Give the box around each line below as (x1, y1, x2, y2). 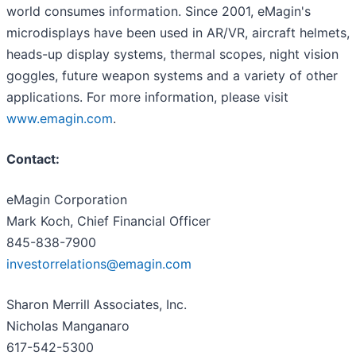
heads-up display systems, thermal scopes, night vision (6, 46, 339, 63)
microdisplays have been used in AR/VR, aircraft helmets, (6, 25, 350, 41)
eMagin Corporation (6, 192, 127, 208)
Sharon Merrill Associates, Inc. (6, 296, 187, 313)
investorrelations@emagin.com (6, 256, 192, 273)
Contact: (6, 151, 60, 168)
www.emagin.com (6, 110, 113, 127)
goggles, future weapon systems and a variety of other (6, 68, 338, 84)
